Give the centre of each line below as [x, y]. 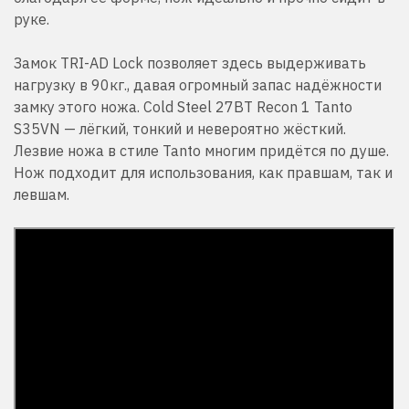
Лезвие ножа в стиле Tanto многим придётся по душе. [201, 150]
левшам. [42, 194]
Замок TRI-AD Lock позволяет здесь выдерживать [190, 63]
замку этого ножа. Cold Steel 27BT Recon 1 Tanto [183, 106]
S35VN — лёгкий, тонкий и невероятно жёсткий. [180, 128]
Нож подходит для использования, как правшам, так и [203, 172]
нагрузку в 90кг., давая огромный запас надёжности [198, 84]
